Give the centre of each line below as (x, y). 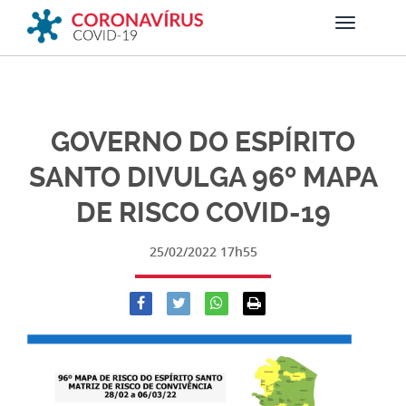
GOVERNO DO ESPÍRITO (203, 142)
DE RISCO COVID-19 (203, 213)
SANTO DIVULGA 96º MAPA (203, 177)
